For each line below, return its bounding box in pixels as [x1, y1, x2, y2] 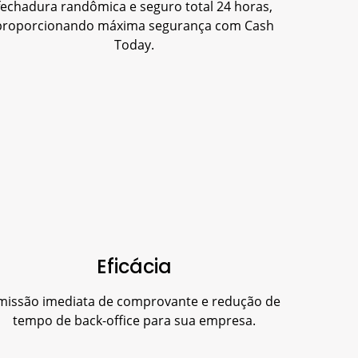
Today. [114, 35, 154, 54]
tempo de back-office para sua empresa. [13, 311, 256, 329]
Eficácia [97, 253, 172, 280]
